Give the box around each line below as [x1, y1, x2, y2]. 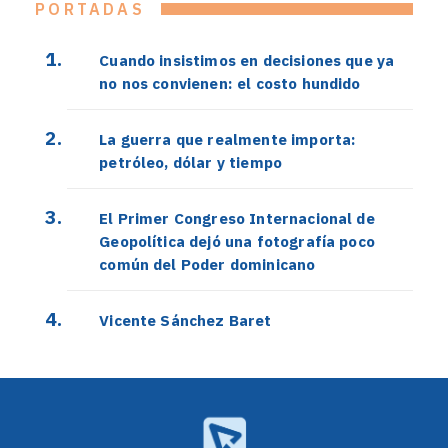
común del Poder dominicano [99, 254, 316, 275]
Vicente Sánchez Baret [99, 310, 272, 331]
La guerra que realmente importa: [99, 129, 357, 150]
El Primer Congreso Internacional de [99, 208, 375, 229]
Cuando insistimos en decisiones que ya [99, 50, 395, 71]
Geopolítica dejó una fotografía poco [99, 231, 375, 252]
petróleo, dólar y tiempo [99, 152, 283, 173]
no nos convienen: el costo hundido [99, 73, 361, 94]
